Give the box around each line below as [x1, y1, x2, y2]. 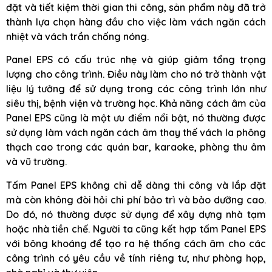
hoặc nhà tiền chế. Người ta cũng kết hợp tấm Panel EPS [6, 222, 266, 235]
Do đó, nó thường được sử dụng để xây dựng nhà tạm [6, 208, 266, 220]
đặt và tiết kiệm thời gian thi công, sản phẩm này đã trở [6, 1, 266, 14]
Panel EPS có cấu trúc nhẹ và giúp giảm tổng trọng [6, 53, 266, 66]
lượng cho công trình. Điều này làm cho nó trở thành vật [6, 68, 266, 81]
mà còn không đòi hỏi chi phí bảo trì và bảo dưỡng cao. [6, 193, 266, 206]
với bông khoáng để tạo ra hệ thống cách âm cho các [6, 237, 266, 250]
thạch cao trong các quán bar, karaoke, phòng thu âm [6, 141, 266, 154]
